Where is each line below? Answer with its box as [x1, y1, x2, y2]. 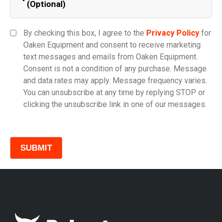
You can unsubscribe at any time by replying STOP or [23, 87, 205, 97]
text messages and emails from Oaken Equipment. [23, 52, 198, 61]
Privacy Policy [146, 28, 199, 38]
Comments [17, 113, 59, 124]
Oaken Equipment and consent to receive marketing [23, 40, 201, 50]
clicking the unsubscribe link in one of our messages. [23, 99, 207, 109]
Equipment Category [17, 18, 93, 29]
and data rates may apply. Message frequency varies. [23, 75, 207, 85]
